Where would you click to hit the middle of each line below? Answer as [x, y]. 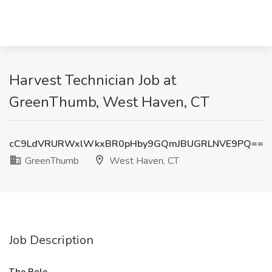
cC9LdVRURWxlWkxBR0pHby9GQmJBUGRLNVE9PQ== [136, 144]
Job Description [51, 240]
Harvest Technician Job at [93, 80]
